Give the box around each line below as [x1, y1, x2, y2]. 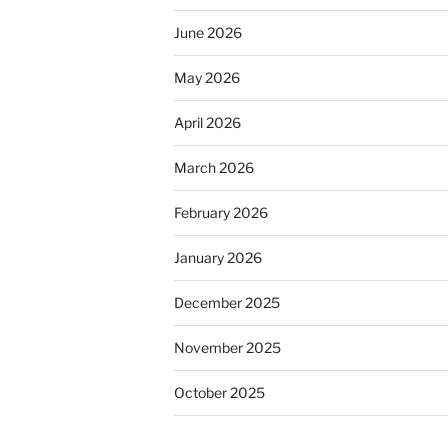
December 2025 [174, 294, 280, 312]
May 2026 [174, 69, 240, 87]
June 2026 [174, 24, 242, 42]
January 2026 [174, 249, 262, 267]
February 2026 [174, 204, 268, 222]
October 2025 [174, 384, 265, 402]
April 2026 [174, 114, 241, 132]
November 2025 [174, 339, 281, 357]
